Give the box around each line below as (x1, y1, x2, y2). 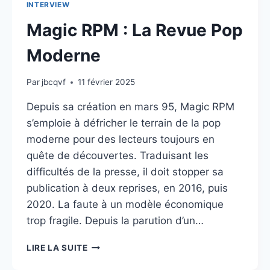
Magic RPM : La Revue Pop (26, 19, 243, 40)
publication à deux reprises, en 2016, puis (26, 182, 228, 195)
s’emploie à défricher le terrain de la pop (26, 117, 221, 130)
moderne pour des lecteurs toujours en (26, 133, 215, 146)
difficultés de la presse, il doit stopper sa (26, 166, 224, 178)
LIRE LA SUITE (26, 243, 88, 253)
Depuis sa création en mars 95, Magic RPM (26, 101, 234, 113)
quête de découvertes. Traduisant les (26, 149, 209, 162)
